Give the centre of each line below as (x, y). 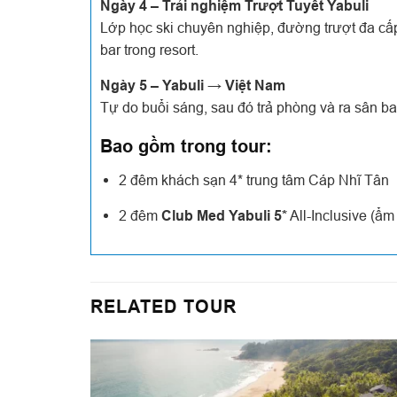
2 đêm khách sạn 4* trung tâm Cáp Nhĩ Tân (253, 180)
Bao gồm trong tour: (186, 146)
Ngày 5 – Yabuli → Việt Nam (193, 86)
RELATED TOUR (163, 306)
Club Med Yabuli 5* (224, 216)
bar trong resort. (149, 50)
